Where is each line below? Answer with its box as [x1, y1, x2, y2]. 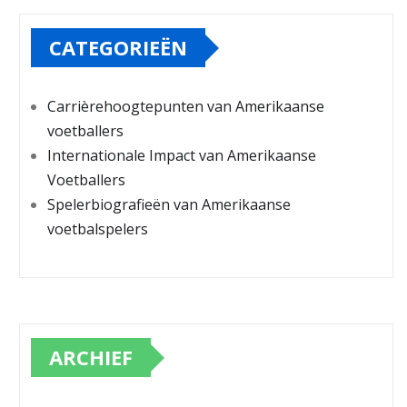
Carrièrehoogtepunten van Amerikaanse [47, 96, 324, 117]
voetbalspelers [47, 219, 148, 240]
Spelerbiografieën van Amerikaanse [47, 194, 291, 215]
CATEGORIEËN [49, 34, 187, 62]
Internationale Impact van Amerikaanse [47, 145, 316, 166]
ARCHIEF [49, 343, 133, 372]
